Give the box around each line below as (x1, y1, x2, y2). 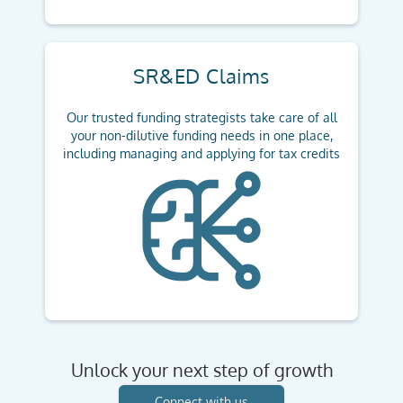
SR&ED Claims (133, 63, 270, 88)
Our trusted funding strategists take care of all (66, 110, 337, 125)
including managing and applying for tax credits (63, 146, 340, 161)
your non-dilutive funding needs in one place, (70, 128, 333, 143)
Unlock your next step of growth (70, 358, 333, 381)
